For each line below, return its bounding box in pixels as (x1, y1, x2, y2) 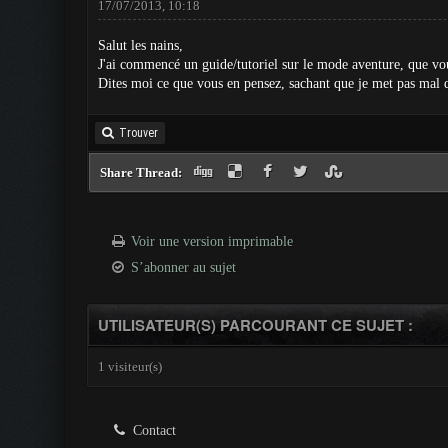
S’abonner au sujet (131, 260, 237, 275)
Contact (128, 423, 176, 438)
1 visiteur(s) (97, 359, 162, 374)
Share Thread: (99, 165, 185, 180)
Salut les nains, (97, 38, 183, 53)
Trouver (118, 126, 158, 140)
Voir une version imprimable (131, 234, 294, 249)
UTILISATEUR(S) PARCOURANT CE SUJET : (97, 314, 413, 336)
